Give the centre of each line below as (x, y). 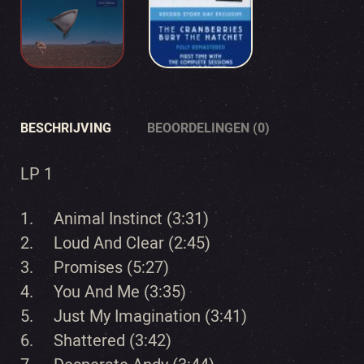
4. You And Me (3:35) (103, 292)
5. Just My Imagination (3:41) (134, 316)
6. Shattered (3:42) (96, 340)
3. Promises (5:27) (95, 267)
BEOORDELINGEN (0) (208, 128)
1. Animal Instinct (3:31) (115, 219)
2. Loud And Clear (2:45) (115, 243)
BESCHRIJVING (66, 128)
